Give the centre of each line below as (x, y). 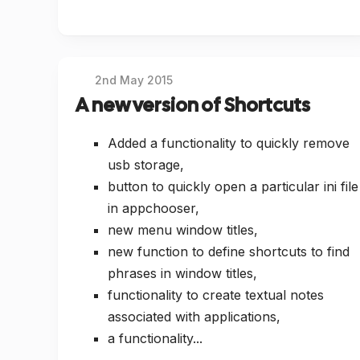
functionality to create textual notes (216, 295)
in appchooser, (153, 209)
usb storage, (146, 165)
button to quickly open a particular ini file (233, 187)
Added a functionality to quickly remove (229, 143)
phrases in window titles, (182, 274)
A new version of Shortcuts (193, 104)
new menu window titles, (183, 230)
